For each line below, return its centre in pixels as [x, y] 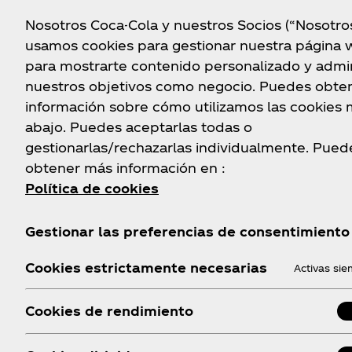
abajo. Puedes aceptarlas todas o [139, 126]
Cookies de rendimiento [109, 310]
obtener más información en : [125, 167]
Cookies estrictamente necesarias [146, 267]
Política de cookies [92, 188]
